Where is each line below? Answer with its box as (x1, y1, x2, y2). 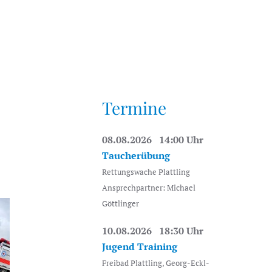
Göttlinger (102, 199, 139, 209)
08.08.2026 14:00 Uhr (102, 133, 203, 146)
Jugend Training (102, 240, 177, 253)
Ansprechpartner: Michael (102, 183, 195, 193)
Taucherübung (102, 149, 170, 162)
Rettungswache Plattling (102, 167, 190, 177)
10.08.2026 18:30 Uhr (102, 224, 203, 237)
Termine (102, 97, 166, 119)
